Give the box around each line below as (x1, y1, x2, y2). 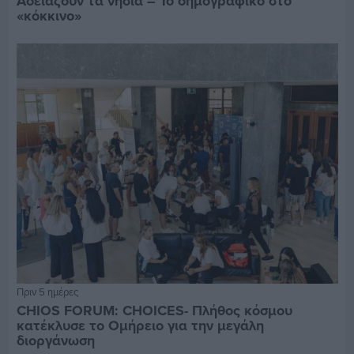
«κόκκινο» (16, 6, 81, 27)
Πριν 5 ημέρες (16, 284, 78, 299)
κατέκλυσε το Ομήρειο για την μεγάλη (16, 315, 264, 337)
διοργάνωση (16, 330, 95, 352)
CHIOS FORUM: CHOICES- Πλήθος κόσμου (16, 300, 292, 322)
